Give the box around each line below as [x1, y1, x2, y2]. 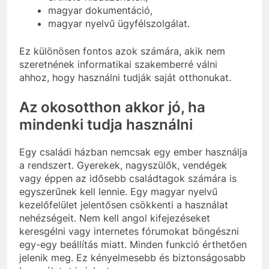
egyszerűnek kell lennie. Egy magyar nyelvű [19, 185, 217, 198]
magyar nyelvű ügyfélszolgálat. [48, 17, 190, 29]
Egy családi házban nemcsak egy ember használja [19, 145, 247, 158]
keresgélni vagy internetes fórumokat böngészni [19, 225, 239, 237]
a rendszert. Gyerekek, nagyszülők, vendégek [19, 159, 227, 171]
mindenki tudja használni [19, 115, 193, 133]
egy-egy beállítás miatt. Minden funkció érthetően [19, 238, 247, 250]
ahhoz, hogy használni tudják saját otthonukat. [19, 71, 231, 83]
